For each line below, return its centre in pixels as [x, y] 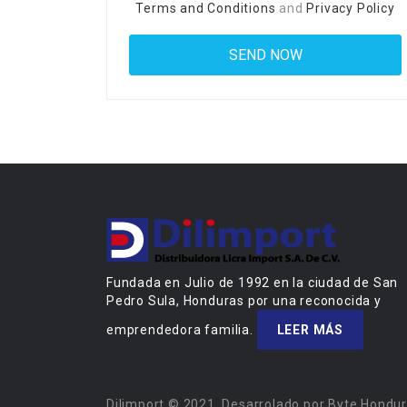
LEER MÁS [310, 330]
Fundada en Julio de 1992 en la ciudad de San [253, 283]
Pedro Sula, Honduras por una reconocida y [244, 301]
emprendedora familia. [182, 330]
